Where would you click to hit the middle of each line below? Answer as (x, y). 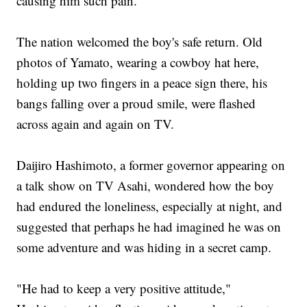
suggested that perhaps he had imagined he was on (149, 227)
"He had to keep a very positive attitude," (124, 288)
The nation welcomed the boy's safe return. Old (140, 42)
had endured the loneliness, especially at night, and (150, 206)
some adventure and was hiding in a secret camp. (144, 247)
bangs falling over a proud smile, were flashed (136, 103)
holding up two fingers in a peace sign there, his (142, 83)
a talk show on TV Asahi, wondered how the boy (146, 186)
